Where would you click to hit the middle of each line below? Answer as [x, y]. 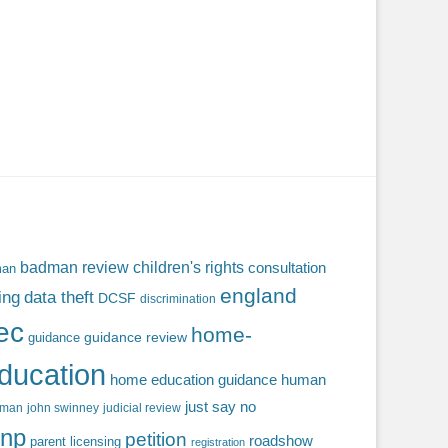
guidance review [135, 337]
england [258, 296]
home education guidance [193, 380]
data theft [59, 298]
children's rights [188, 268]
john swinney [63, 408]
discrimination [178, 299]
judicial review [142, 408]
